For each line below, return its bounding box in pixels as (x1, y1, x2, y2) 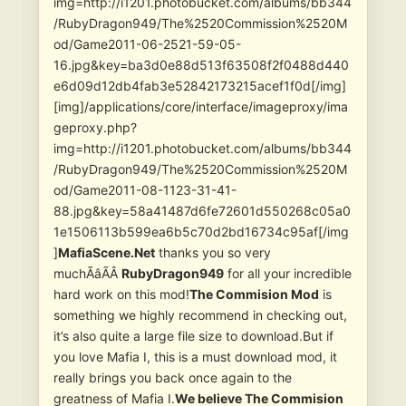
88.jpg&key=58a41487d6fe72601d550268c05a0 (53, 203, 351, 219)
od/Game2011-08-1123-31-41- (53, 182, 237, 198)
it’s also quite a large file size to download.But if (53, 328, 333, 344)
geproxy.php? (53, 120, 137, 136)
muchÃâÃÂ (53, 266, 121, 282)
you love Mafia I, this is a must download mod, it (53, 349, 337, 365)
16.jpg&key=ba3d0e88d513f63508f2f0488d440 (53, 57, 349, 73)
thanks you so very (155, 245, 271, 261)
